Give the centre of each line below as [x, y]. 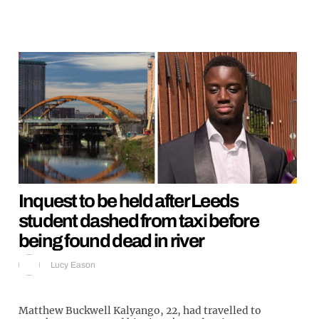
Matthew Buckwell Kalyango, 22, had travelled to [140, 311]
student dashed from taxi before [138, 221]
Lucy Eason [73, 265]
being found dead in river [111, 241]
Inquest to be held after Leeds [128, 201]
